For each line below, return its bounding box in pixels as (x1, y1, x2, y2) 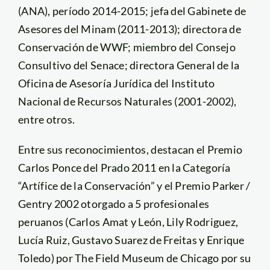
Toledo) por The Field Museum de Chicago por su (17, 251, 251, 265)
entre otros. (17, 113, 75, 127)
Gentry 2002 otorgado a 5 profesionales (17, 197, 210, 211)
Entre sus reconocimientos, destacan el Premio (17, 143, 243, 157)
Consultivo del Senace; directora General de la (17, 58, 240, 72)
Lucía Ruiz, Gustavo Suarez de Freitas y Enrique (17, 233, 245, 247)
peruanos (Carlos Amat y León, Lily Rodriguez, (17, 215, 239, 229)
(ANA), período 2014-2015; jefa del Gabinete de (17, 4, 246, 18)
